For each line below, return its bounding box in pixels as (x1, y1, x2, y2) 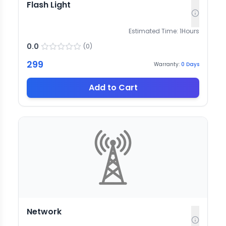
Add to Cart (88, 81, 138, 93)
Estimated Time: (129, 26, 178, 35)
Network (27, 205, 62, 217)
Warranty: (154, 61, 180, 69)
